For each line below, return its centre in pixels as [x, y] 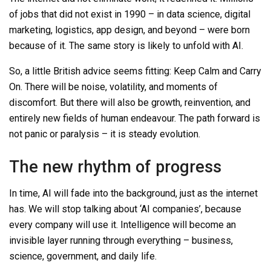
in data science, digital [202, 14]
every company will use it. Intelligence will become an [122, 225]
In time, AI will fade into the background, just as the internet [133, 194]
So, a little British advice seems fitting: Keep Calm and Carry [135, 71]
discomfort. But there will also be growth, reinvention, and [130, 102]
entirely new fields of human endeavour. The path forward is [135, 118]
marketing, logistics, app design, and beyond [104, 30]
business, [211, 241]
